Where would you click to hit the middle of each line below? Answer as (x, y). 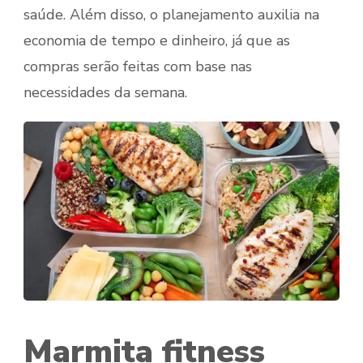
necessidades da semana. (105, 93)
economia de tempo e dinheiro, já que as (157, 41)
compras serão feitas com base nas (138, 67)
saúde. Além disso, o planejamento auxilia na (171, 15)
